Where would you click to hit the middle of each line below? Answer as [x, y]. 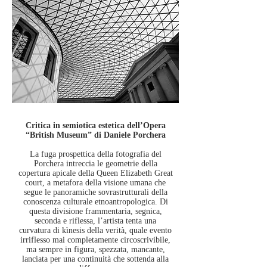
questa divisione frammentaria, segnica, [95, 211]
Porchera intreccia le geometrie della [95, 164]
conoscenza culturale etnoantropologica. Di [95, 202]
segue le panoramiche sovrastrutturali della [95, 192]
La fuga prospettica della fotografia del [95, 154]
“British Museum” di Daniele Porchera [95, 135]
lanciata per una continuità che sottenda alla [95, 259]
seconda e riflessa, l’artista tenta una [95, 221]
